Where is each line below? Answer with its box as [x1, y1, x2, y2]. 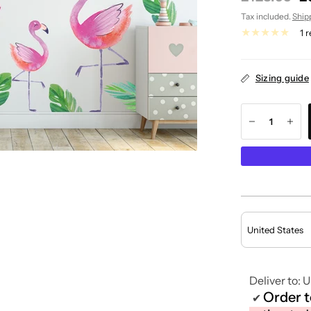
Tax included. [240, 11, 292, 22]
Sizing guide [255, 72, 309, 83]
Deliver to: [249, 274, 303, 287]
